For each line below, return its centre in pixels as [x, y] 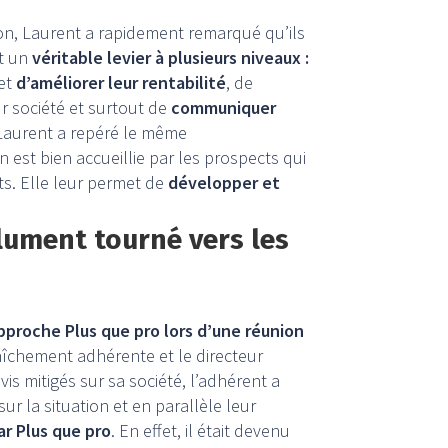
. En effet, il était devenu [200, 431]
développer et [224, 183]
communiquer [223, 108]
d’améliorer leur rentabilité [121, 83]
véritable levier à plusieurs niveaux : [170, 58]
